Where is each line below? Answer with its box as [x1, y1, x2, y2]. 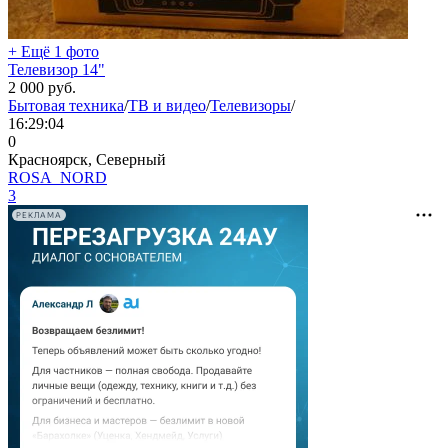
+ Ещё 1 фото [8, 43, 99, 60]
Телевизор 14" [8, 61, 105, 78]
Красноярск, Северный [8, 151, 166, 168]
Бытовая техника [8, 97, 124, 114]
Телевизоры [210, 97, 291, 114]
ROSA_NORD [8, 169, 107, 186]
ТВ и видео [128, 97, 206, 114]
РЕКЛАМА [16, 210, 62, 220]
